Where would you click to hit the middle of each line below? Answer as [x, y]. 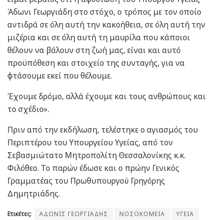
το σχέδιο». [28, 109]
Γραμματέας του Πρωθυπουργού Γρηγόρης [86, 181]
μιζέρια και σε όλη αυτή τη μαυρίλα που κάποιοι [99, 38]
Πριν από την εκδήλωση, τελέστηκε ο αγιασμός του [103, 130]
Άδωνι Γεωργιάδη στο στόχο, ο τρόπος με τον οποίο [104, 12]
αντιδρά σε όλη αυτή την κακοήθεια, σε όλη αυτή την [106, 25]
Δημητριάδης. [34, 194]
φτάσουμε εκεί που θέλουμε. [60, 76]
